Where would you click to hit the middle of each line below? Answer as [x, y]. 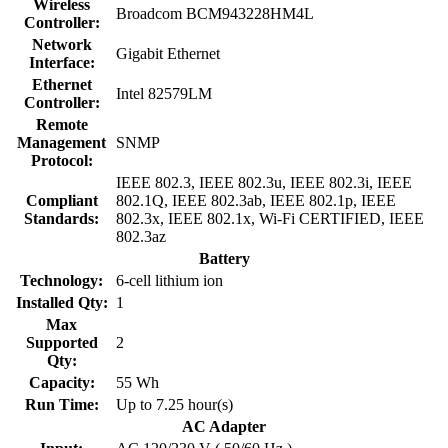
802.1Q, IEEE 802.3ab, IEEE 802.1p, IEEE [256, 200]
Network [61, 44]
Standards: [61, 218]
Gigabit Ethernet [168, 53]
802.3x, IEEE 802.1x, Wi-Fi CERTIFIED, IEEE [270, 218]
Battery [224, 258]
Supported [61, 342]
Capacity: [61, 382]
